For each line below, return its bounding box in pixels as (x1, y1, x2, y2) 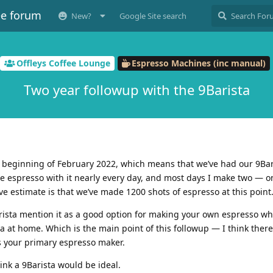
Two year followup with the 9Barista (23, 80, 250, 99)
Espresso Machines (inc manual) (132, 57, 266, 69)
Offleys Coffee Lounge (16, 57, 110, 69)
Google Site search (119, 10, 186, 21)
